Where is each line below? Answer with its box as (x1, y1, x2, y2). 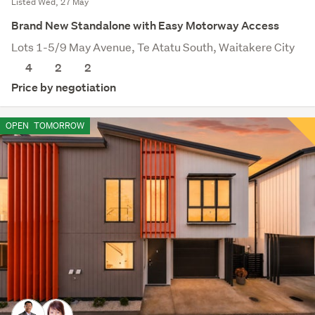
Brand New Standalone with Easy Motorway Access (11, 18, 279, 33)
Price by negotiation (11, 79, 116, 95)
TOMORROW (32, 119, 84, 131)
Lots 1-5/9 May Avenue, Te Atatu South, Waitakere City (11, 39, 295, 54)
